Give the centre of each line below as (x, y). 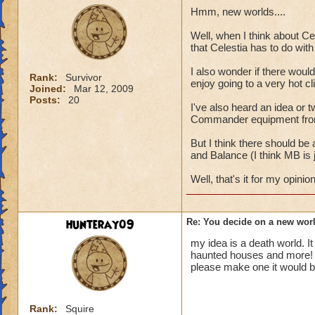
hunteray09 (100, 225)
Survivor (84, 77)
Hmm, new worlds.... (238, 12)
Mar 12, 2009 (104, 89)
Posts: (46, 100)
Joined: (49, 89)
